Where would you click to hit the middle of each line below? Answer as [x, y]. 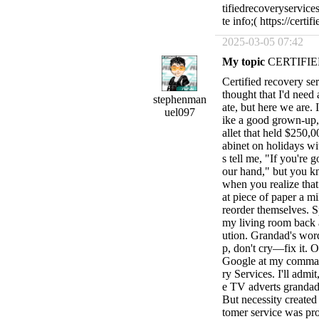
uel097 [179, 112]
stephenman [179, 99]
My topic [244, 62]
